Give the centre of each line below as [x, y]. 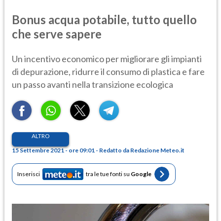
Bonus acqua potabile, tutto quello [104, 19]
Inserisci [29, 174]
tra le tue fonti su [108, 174]
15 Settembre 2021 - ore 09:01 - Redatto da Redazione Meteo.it [98, 150]
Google [141, 174]
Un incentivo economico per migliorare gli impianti [107, 58]
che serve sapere [57, 34]
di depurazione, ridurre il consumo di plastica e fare [108, 71]
